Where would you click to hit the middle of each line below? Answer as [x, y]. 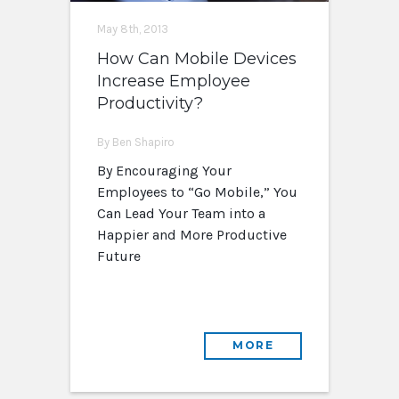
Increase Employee [174, 81]
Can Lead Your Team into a [181, 214]
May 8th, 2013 [133, 29]
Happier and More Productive [192, 235]
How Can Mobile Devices [197, 59]
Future [119, 256]
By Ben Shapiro [136, 142]
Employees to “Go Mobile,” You [197, 192]
